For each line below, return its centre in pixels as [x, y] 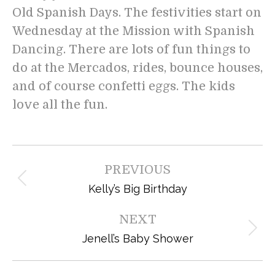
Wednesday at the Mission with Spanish [134, 31]
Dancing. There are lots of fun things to [131, 50]
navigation [38, 173]
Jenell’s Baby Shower [137, 239]
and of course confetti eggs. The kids [124, 87]
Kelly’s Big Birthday [137, 189]
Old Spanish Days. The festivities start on [137, 13]
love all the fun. [60, 105]
